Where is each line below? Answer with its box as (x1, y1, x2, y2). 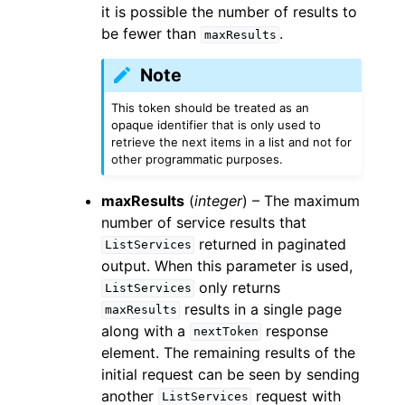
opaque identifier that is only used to (111, 117, 322, 132)
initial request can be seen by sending (101, 364, 360, 383)
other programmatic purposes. (111, 151, 284, 166)
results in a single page (180, 299, 343, 318)
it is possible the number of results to (101, 3, 357, 21)
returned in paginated (194, 234, 347, 253)
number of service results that (101, 212, 306, 231)
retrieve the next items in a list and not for (111, 134, 353, 149)
